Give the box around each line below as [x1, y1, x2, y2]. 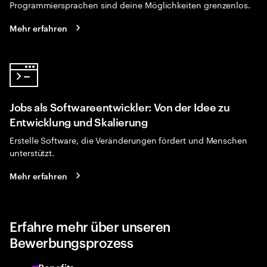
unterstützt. [10, 145, 55, 159]
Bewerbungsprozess [10, 233, 133, 251]
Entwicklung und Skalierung [10, 114, 148, 129]
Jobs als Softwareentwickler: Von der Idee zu [10, 99, 230, 114]
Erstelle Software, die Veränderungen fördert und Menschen [10, 133, 248, 146]
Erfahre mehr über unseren [10, 217, 170, 235]
